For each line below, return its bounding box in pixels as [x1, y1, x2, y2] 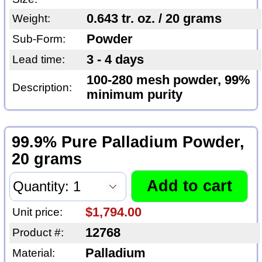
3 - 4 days [86, 53, 144, 67]
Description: [12, 81, 72, 94]
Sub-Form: [12, 33, 65, 46]
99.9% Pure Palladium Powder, [11, 133, 244, 151]
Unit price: [12, 205, 63, 218]
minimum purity [86, 88, 182, 102]
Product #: [12, 226, 64, 239]
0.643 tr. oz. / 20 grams [86, 12, 222, 26]
